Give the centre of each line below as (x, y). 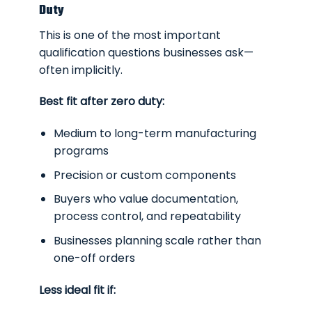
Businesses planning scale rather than (157, 240)
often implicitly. (81, 70)
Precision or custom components (145, 175)
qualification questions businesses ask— (147, 52)
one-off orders (94, 258)
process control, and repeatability (147, 217)
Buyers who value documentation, (146, 199)
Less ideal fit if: (78, 290)
